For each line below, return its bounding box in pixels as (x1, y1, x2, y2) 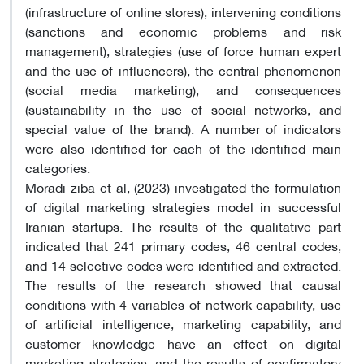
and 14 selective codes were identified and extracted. (25, 252, 341, 276)
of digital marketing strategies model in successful (25, 193, 341, 218)
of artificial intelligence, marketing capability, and (25, 310, 341, 335)
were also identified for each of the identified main (25, 135, 341, 159)
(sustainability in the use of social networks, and (25, 96, 341, 120)
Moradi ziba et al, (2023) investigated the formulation (25, 174, 341, 198)
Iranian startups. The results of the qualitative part (25, 213, 341, 237)
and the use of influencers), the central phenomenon (25, 57, 341, 81)
